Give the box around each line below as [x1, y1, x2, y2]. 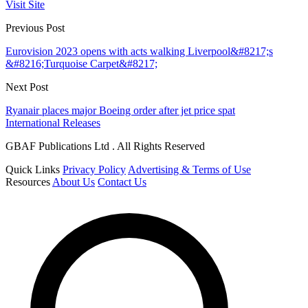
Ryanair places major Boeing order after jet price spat [5, 104, 235, 117]
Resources [5, 176, 50, 188]
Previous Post [5, 22, 65, 34]
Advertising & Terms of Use [128, 164, 251, 176]
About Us [52, 176, 95, 188]
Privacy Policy [63, 164, 126, 176]
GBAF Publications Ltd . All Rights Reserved [5, 140, 205, 153]
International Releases [5, 117, 100, 129]
